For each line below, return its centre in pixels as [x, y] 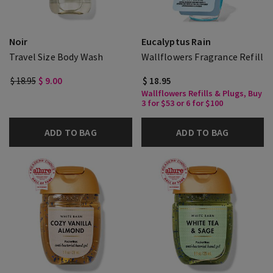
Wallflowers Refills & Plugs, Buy [201, 93]
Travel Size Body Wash [56, 57]
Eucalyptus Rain [176, 41]
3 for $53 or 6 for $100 [182, 103]
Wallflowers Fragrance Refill [202, 57]
